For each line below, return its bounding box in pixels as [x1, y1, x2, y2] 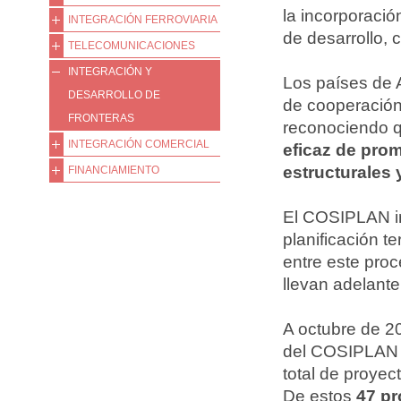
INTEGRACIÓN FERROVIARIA [68, 13, 218, 26]
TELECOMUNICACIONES [68, 39, 195, 52]
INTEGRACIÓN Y [68, 65, 152, 78]
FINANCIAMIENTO [68, 164, 159, 176]
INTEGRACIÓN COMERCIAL [68, 138, 209, 150]
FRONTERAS [68, 112, 134, 124]
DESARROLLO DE [68, 89, 160, 101]
